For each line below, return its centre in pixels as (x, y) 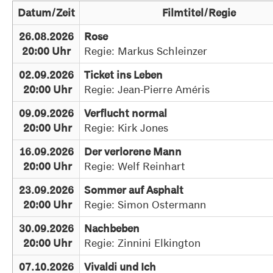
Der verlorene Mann (136, 152)
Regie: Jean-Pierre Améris (149, 89)
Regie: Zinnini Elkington (146, 243)
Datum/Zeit (46, 13)
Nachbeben (117, 229)
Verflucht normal (131, 113)
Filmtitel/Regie (199, 13)
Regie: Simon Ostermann (150, 204)
